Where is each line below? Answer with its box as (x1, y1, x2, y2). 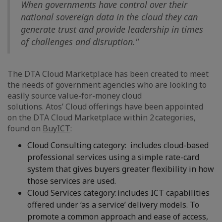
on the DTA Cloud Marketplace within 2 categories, (7, 112, 196, 123)
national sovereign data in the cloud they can (21, 11, 198, 23)
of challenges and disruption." (21, 36, 139, 48)
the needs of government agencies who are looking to (7, 79, 207, 90)
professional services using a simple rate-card (27, 152, 199, 163)
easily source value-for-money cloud (7, 90, 142, 101)
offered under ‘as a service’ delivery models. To (27, 199, 199, 210)
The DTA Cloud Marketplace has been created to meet (7, 68, 209, 79)
